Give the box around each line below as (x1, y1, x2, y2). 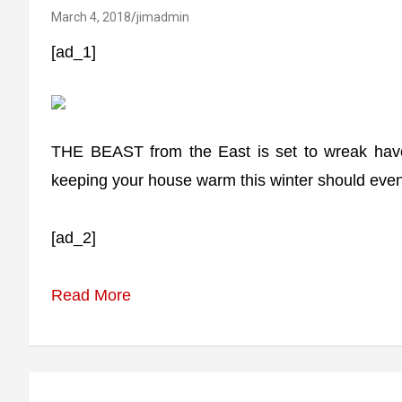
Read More (51, 286, 131, 304)
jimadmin (136, 10, 189, 24)
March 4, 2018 (51, 10, 131, 24)
